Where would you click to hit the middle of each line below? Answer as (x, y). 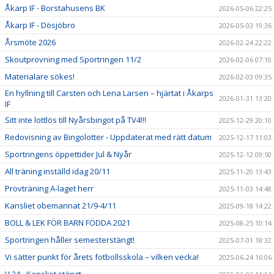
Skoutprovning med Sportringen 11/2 (73, 59)
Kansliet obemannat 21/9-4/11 (61, 206)
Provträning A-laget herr (49, 188)
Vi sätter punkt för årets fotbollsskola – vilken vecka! (102, 257)
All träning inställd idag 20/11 (57, 171)
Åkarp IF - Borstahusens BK (55, 8)
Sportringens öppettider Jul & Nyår (68, 154)
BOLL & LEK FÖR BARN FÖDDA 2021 (68, 223)
